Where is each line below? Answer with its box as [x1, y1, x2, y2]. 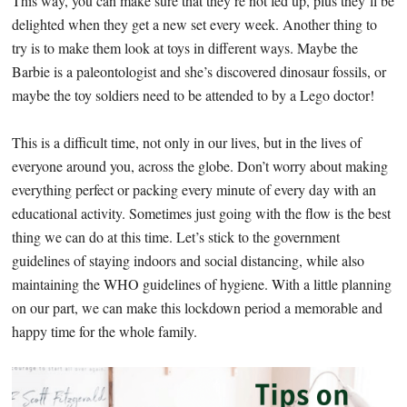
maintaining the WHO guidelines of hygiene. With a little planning [12, 274, 392, 294]
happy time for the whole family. [12, 322, 198, 342]
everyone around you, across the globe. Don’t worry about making [12, 156, 389, 176]
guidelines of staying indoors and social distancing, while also [12, 251, 365, 271]
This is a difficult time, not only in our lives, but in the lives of [12, 133, 362, 153]
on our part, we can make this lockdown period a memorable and [12, 298, 383, 318]
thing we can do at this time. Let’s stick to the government [12, 227, 341, 247]
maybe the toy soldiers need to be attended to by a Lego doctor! [12, 85, 375, 105]
